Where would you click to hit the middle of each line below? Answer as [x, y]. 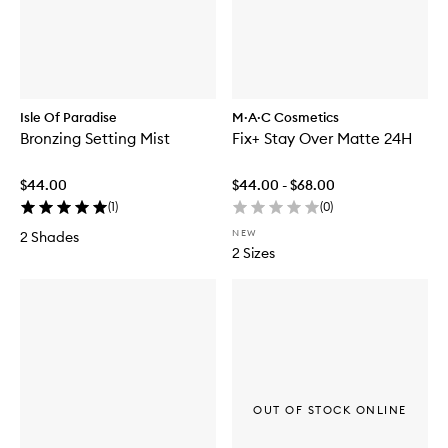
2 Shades [49, 237]
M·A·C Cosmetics [285, 117]
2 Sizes [253, 253]
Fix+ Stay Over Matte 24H [322, 139]
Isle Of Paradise [68, 117]
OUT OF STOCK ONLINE [330, 409]
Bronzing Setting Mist [95, 139]
